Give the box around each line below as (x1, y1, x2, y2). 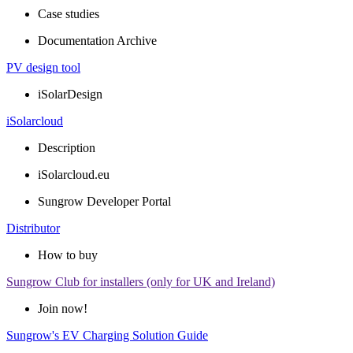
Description (38, 141, 95, 154)
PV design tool (6, 61, 80, 74)
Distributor (6, 221, 60, 235)
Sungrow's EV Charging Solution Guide (6, 329, 208, 342)
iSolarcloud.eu (38, 168, 110, 181)
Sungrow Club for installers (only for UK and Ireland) (6, 275, 275, 288)
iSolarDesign (38, 87, 102, 101)
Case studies (38, 7, 99, 20)
